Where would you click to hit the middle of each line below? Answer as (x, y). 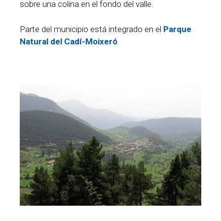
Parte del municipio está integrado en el (92, 29)
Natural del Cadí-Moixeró (69, 41)
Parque (177, 29)
